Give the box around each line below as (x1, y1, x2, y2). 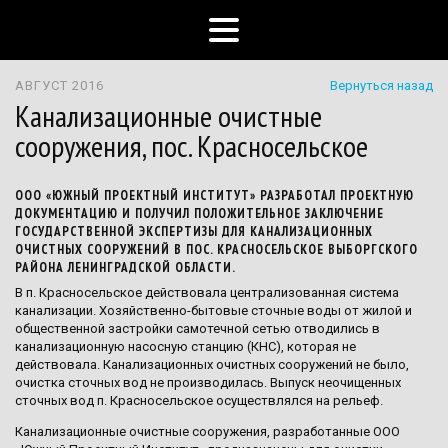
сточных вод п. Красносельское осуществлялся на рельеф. (15, 392, 383, 408)
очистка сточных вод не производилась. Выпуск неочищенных (15, 374, 401, 390)
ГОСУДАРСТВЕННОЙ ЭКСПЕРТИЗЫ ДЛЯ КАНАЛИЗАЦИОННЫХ (15, 223, 373, 240)
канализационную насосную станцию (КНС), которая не (15, 338, 356, 354)
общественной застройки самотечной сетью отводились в (15, 320, 380, 336)
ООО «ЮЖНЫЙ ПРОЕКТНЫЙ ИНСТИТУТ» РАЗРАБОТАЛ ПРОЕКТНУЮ (15, 187, 414, 204)
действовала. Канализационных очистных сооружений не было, (15, 356, 409, 372)
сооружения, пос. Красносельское (15, 126, 368, 165)
